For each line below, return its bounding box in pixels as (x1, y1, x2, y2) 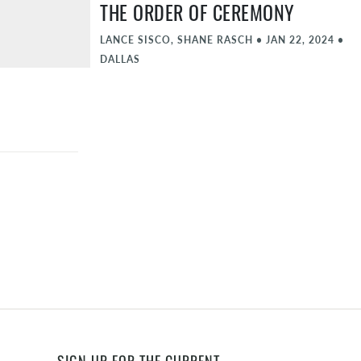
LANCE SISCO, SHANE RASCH (100, 33, 253, 46)
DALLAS (100, 52, 140, 65)
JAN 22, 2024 (266, 33, 334, 46)
